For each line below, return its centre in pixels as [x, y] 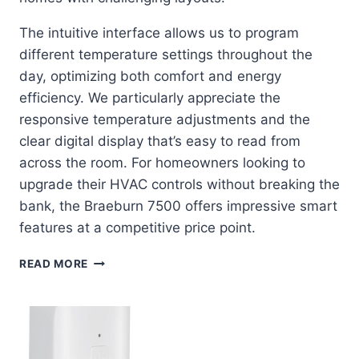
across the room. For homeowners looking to [162, 163]
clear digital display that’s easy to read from [160, 141]
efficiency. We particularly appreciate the [150, 98]
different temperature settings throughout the [166, 55]
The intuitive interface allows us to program [159, 33]
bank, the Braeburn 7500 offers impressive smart [178, 206]
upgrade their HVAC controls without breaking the [179, 185]
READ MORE [54, 264]
